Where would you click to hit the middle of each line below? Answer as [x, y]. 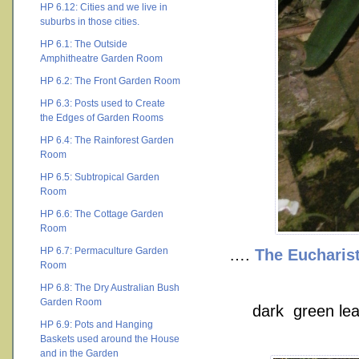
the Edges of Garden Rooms [102, 118]
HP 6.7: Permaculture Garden [104, 251]
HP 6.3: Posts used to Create [103, 103]
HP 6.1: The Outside [84, 44]
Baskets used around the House [110, 339]
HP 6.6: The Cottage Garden [102, 214]
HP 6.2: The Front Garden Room [110, 81]
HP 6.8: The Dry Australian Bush [110, 288]
